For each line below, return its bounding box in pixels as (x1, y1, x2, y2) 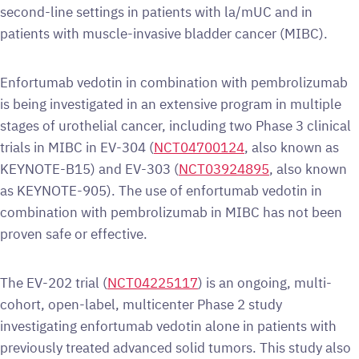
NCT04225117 (107, 273, 198, 292)
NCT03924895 (179, 159, 269, 178)
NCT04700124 (154, 138, 244, 156)
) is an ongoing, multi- (198, 273, 332, 292)
